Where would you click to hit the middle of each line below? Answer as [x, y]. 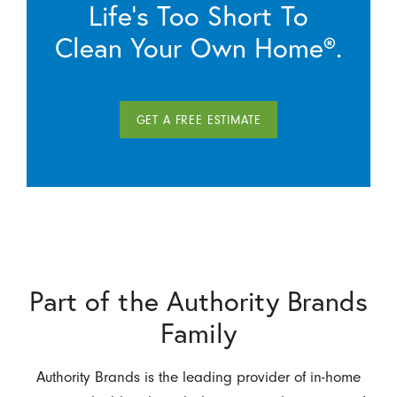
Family [198, 333]
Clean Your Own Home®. [198, 47]
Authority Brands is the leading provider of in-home [198, 376]
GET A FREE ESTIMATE [198, 120]
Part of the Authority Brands [198, 301]
